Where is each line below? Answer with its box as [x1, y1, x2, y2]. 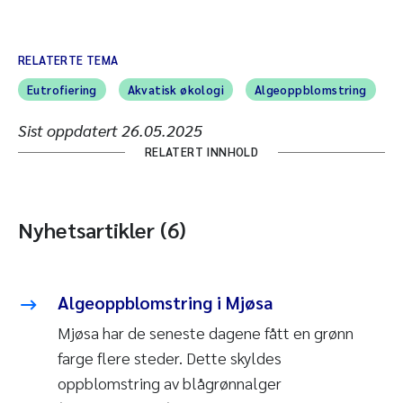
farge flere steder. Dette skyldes [58, 347, 282, 369]
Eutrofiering [27, 82, 97, 98]
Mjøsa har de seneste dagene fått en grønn [58, 322, 354, 344]
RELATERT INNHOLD [144, 144, 259, 160]
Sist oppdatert [18, 120, 121, 141]
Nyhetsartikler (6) [18, 215, 186, 245]
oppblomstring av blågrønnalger [58, 372, 282, 394]
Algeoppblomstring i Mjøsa [58, 291, 273, 315]
